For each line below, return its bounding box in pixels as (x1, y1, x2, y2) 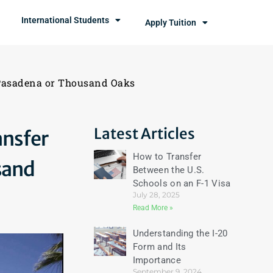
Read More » (132, 204, 173, 212)
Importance (132, 255, 181, 266)
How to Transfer (132, 151, 202, 162)
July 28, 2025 (132, 190, 180, 199)
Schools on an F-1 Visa (132, 178, 231, 189)
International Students (21, 15, 110, 25)
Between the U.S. (132, 165, 205, 175)
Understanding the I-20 (132, 228, 228, 239)
